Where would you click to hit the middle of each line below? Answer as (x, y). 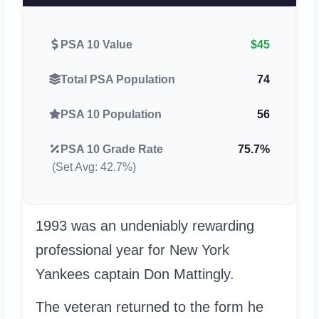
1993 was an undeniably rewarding (145, 225)
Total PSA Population (118, 79)
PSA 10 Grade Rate (112, 149)
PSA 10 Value (96, 44)
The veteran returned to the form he (150, 307)
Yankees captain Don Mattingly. (135, 274)
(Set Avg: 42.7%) (94, 167)
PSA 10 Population (111, 114)
